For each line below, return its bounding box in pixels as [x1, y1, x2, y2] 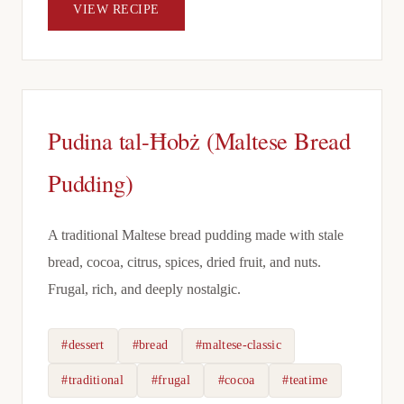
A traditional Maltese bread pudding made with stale [48, 225, 344, 243]
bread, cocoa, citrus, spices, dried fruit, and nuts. [48, 252, 321, 271]
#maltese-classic [196, 338, 281, 353]
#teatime [282, 372, 328, 387]
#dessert [61, 338, 105, 353]
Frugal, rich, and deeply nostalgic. [48, 280, 241, 298]
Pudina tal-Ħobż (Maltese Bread [48, 124, 351, 156]
